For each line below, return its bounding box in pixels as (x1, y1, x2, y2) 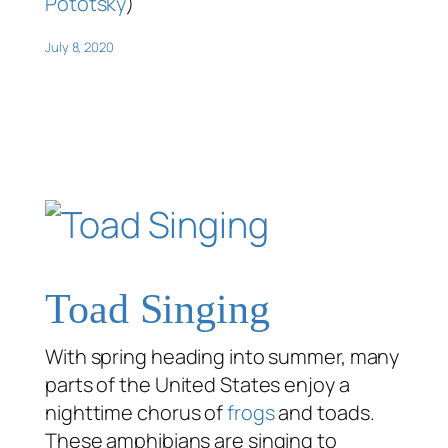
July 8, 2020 (45, 37, 114, 56)
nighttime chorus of (45, 398, 227, 426)
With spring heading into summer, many (45, 342, 400, 370)
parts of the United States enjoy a (45, 370, 350, 398)
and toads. (274, 398, 375, 426)
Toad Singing (45, 285, 270, 332)
